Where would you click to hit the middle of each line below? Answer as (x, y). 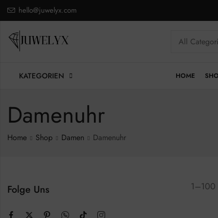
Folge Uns (28, 190)
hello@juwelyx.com (48, 10)
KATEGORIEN (42, 76)
